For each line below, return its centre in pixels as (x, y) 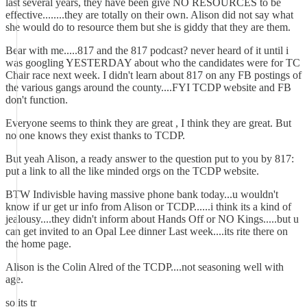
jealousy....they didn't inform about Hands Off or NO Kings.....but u (152, 219)
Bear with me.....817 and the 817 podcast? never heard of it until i (147, 50)
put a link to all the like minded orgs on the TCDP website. (132, 171)
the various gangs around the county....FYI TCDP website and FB (148, 87)
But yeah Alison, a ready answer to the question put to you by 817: (150, 159)
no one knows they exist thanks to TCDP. (95, 135)
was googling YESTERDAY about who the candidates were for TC (153, 63)
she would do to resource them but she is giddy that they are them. (148, 27)
